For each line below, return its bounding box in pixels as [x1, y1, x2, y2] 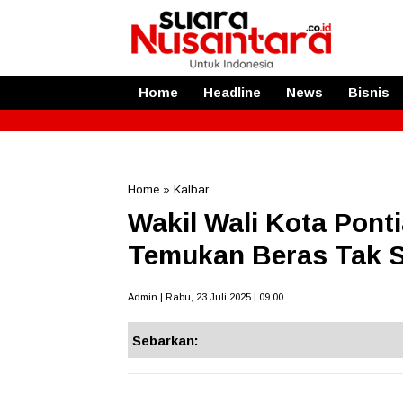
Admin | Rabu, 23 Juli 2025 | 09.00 [128, 291, 283, 302]
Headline [203, 84, 261, 100]
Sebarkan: [132, 332, 199, 348]
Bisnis [348, 84, 390, 100]
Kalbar [174, 182, 209, 196]
